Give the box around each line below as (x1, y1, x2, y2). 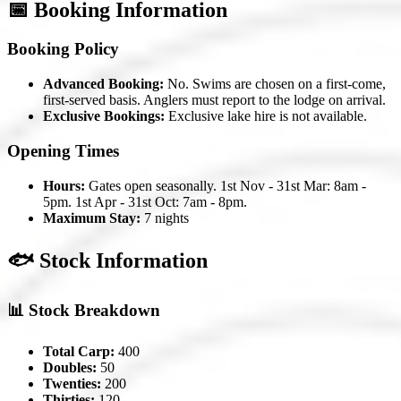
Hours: (43, 177, 85, 193)
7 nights (141, 209, 189, 226)
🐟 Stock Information (7, 248, 208, 272)
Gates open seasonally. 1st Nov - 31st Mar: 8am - (85, 177, 366, 193)
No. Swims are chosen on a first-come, (164, 76, 386, 92)
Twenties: (43, 376, 101, 392)
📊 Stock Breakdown (7, 301, 160, 320)
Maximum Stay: (43, 209, 141, 226)
